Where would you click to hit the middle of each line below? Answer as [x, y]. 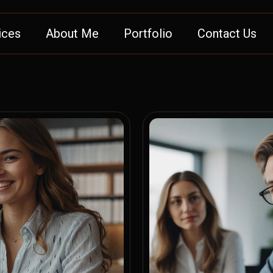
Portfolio [148, 34]
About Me [72, 34]
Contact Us [227, 34]
